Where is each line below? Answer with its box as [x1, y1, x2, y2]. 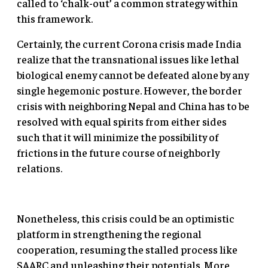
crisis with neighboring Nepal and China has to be [17, 98, 249, 112]
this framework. [17, 11, 93, 25]
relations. [17, 160, 62, 175]
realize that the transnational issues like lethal [17, 51, 239, 66]
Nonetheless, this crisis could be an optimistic [17, 211, 234, 225]
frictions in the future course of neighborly [17, 145, 220, 159]
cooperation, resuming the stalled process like [17, 242, 237, 256]
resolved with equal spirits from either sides [17, 114, 227, 128]
